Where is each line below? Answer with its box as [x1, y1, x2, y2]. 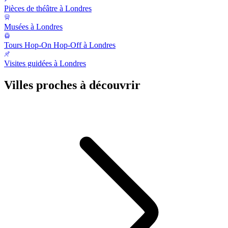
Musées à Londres [4, 22, 63, 31]
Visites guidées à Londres [4, 59, 86, 68]
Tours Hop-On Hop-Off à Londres [4, 40, 116, 49]
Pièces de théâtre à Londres [4, 4, 92, 13]
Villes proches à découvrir [4, 78, 140, 92]
